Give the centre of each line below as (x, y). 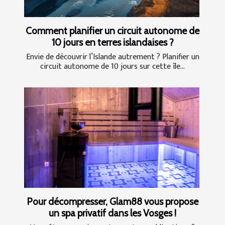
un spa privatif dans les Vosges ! (113, 213)
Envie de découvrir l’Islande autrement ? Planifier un (113, 57)
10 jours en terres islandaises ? (113, 42)
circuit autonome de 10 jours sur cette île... (113, 67)
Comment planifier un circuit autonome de (113, 31)
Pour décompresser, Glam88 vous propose (113, 201)
